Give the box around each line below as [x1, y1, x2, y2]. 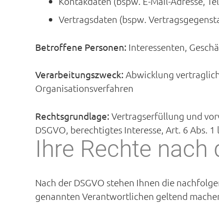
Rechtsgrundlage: [35, 109, 109, 122]
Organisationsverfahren [35, 82, 133, 94]
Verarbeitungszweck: [35, 68, 126, 80]
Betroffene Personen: [35, 41, 129, 53]
